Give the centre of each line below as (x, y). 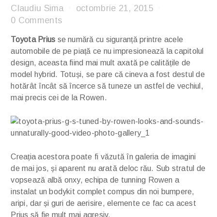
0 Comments (37, 20)
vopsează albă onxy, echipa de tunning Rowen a (95, 180)
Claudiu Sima (37, 8)
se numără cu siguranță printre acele (119, 39)
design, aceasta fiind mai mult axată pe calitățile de (101, 62)
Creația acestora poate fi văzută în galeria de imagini (103, 156)
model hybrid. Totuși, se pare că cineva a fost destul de (108, 74)
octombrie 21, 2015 (115, 8)
